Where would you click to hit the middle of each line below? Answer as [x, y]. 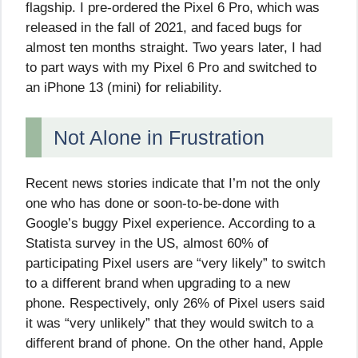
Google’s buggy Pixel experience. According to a [170, 224]
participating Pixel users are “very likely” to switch [175, 264]
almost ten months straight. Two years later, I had [173, 47]
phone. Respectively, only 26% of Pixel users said [175, 304]
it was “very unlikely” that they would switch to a [169, 324]
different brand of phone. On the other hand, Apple [174, 344]
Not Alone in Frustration [159, 138]
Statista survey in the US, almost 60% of [147, 244]
